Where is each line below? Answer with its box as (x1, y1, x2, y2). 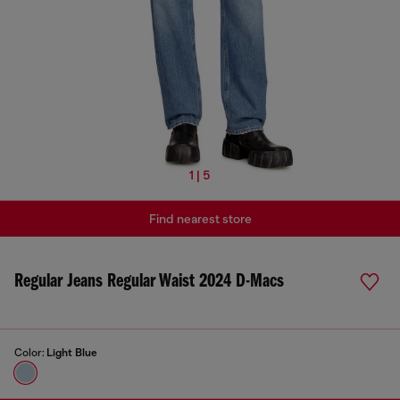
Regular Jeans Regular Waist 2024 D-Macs (14, 271, 284, 292)
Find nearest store (148, 212, 252, 226)
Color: (14, 346, 46, 359)
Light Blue (46, 346, 97, 359)
